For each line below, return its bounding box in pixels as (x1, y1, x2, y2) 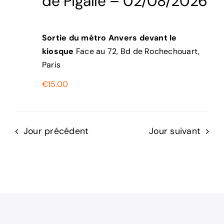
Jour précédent (23, 125, 89, 137)
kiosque (42, 46, 76, 57)
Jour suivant (149, 125, 201, 137)
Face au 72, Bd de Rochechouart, (75, 46, 200, 57)
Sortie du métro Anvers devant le (42, 32, 177, 43)
